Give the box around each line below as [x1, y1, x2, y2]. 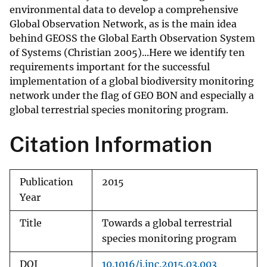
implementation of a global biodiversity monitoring [10, 75, 254, 88]
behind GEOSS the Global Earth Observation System [10, 32, 255, 45]
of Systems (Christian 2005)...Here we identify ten [10, 46, 245, 59]
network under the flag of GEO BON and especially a [10, 89, 254, 102]
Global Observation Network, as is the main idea [10, 18, 237, 30]
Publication [20, 176, 73, 188]
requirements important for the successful [10, 61, 210, 73]
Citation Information [10, 132, 212, 157]
